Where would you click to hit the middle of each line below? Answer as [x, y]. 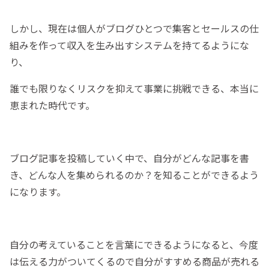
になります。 [38, 192]
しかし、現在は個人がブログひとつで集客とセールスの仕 [134, 29]
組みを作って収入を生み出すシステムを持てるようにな [129, 45]
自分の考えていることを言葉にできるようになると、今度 [134, 245]
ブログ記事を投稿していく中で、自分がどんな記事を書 [129, 158]
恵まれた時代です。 [52, 105]
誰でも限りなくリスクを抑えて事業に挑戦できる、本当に [134, 89]
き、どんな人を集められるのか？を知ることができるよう [134, 175]
